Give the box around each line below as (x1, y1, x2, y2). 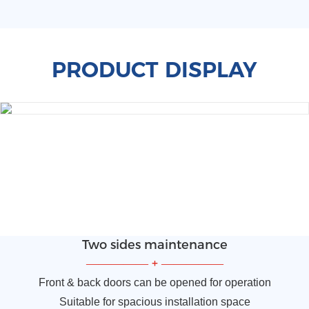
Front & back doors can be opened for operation (38, 277, 271, 289)
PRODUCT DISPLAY (52, 57, 257, 83)
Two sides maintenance (81, 237, 228, 253)
